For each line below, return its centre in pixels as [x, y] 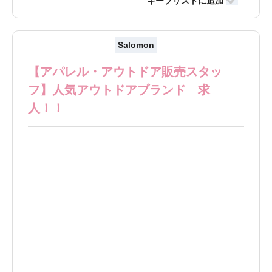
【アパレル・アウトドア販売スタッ [125, 71]
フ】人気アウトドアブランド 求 [119, 90]
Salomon [136, 45]
